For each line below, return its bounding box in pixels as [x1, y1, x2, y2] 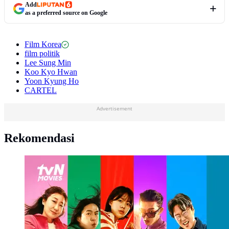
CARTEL [25, 86, 57, 95]
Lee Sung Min [25, 58, 71, 67]
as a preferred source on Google [25, 9, 107, 17]
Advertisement [97, 105, 132, 112]
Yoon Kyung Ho [25, 77, 79, 86]
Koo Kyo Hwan [25, 67, 77, 77]
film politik [25, 49, 60, 58]
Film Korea [25, 40, 61, 49]
